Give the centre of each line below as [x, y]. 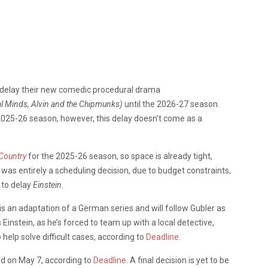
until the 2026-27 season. [172, 104]
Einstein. [49, 185]
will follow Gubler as [188, 208]
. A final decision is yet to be [178, 260]
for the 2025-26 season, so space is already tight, [120, 156]
